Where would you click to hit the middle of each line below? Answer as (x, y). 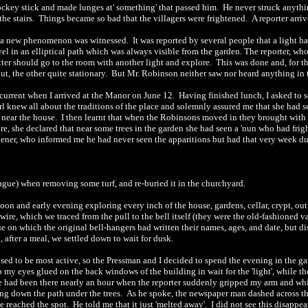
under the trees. (94, 293)
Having (192, 95)
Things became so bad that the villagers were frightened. (144, 18)
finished (223, 95)
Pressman (124, 260)
